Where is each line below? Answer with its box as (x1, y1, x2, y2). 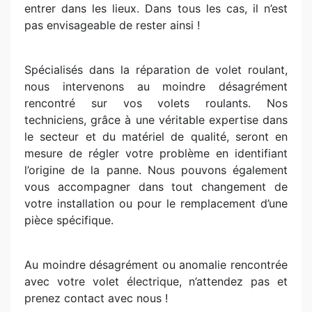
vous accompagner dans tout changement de (24, 180, 288, 194)
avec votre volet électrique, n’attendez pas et (24, 274, 288, 288)
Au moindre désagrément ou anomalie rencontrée (24, 258, 288, 272)
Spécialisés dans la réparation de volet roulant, (24, 63, 288, 77)
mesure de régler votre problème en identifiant (24, 146, 288, 160)
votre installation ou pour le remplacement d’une (24, 196, 288, 210)
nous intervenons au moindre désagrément (24, 79, 288, 93)
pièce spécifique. (24, 213, 114, 227)
